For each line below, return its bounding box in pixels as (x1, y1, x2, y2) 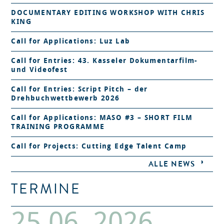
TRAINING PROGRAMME (11, 122, 105, 131)
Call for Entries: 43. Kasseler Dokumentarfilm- (11, 56, 198, 65)
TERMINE (11, 180, 81, 198)
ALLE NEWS (148, 159, 195, 169)
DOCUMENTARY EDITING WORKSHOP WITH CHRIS (11, 8, 205, 17)
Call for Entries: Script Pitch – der (11, 85, 148, 94)
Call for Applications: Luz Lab (11, 37, 130, 46)
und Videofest (11, 65, 68, 74)
